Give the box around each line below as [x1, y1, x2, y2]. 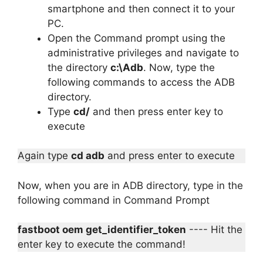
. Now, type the [143, 61, 215, 73]
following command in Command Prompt [18, 194, 210, 206]
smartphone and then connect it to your [48, 2, 235, 15]
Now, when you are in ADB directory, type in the [18, 179, 243, 191]
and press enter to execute [104, 150, 235, 162]
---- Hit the [186, 224, 242, 236]
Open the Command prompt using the [48, 32, 225, 44]
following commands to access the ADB [48, 76, 235, 88]
